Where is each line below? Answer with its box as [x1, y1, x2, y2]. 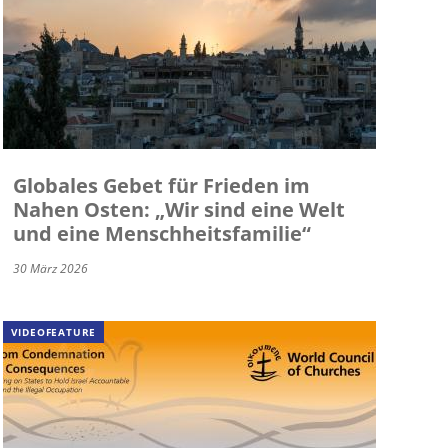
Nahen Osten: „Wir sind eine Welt [12, 196, 345, 224]
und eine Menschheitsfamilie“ [12, 220, 311, 248]
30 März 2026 [12, 260, 88, 278]
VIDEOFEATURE [10, 325, 97, 340]
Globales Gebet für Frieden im [12, 172, 310, 200]
